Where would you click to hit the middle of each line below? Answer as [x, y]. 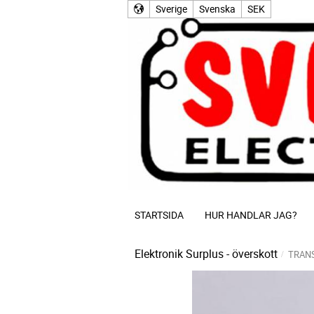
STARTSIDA [159, 215]
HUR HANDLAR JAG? [251, 215]
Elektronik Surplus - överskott [206, 254]
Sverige [171, 9]
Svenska [217, 9]
